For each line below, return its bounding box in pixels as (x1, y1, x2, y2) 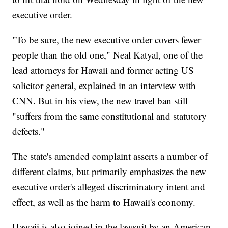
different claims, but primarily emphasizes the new (12, 165, 207, 178)
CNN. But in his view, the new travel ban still (12, 94, 188, 107)
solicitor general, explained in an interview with (12, 79, 196, 92)
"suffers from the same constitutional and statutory (12, 109, 207, 123)
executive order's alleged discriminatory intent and (12, 180, 206, 193)
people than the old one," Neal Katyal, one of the (12, 48, 203, 62)
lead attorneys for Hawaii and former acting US (12, 64, 194, 77)
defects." (12, 125, 45, 138)
